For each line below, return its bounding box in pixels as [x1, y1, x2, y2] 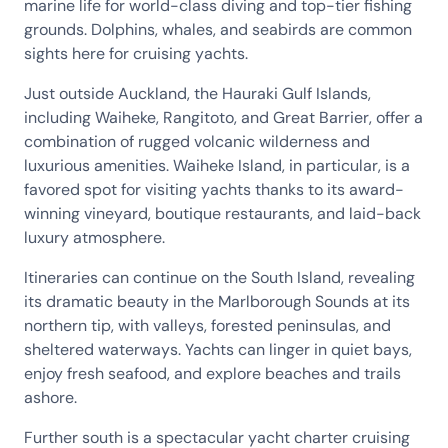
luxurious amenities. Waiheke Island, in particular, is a [24, 155, 410, 176]
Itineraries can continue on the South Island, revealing [24, 267, 415, 288]
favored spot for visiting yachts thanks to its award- [24, 179, 404, 200]
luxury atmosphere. [24, 227, 165, 248]
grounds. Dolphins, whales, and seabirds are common [24, 19, 412, 40]
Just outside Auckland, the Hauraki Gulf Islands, [24, 83, 371, 104]
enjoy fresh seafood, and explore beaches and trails [24, 363, 401, 384]
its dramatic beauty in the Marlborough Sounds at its [24, 291, 410, 312]
